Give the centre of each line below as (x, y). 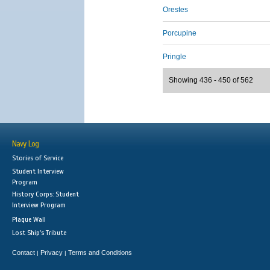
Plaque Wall (29, 219)
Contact (24, 253)
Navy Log (25, 144)
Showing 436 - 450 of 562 (211, 80)
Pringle (174, 57)
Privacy (52, 253)
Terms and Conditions (100, 253)
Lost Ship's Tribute (39, 233)
